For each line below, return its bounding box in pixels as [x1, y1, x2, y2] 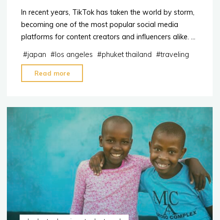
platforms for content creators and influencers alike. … [21, 32, 196, 42]
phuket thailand [102, 50, 152, 59]
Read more [34, 69, 71, 78]
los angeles [55, 50, 93, 59]
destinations [74, 118, 111, 126]
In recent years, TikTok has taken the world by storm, [21, 8, 195, 17]
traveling [161, 50, 190, 59]
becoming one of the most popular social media [21, 20, 179, 29]
